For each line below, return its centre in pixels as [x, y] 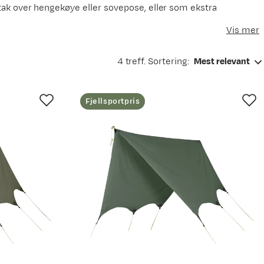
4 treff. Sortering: [153, 62]
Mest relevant [222, 62]
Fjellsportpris [113, 101]
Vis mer [243, 30]
